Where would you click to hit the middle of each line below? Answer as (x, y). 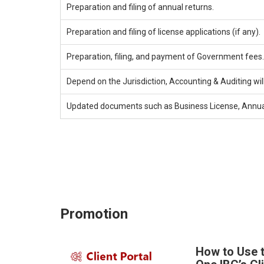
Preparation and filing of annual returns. (140, 7)
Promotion (94, 214)
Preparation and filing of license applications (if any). (164, 32)
